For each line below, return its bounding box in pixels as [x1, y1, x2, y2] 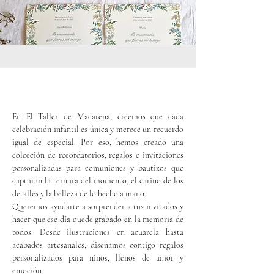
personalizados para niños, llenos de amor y [12, 252, 183, 263]
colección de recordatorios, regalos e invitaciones [12, 149, 183, 160]
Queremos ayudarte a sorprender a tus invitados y [12, 201, 183, 212]
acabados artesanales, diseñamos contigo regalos [12, 239, 183, 250]
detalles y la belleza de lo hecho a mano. [12, 188, 146, 199]
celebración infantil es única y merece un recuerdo [12, 124, 183, 135]
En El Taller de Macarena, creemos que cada [12, 111, 183, 122]
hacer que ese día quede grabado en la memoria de [12, 213, 183, 224]
